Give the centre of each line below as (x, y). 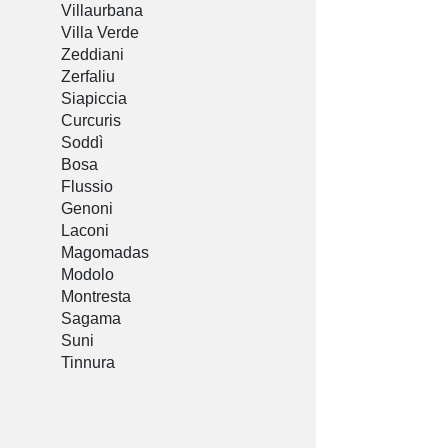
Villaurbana (102, 11)
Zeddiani (92, 55)
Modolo (87, 275)
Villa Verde (100, 33)
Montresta (96, 297)
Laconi (85, 231)
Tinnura (88, 363)
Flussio (87, 187)
